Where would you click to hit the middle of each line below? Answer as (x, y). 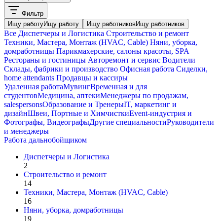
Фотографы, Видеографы (47, 122)
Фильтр (32, 13)
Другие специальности (128, 122)
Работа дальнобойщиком (45, 140)
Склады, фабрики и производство (61, 69)
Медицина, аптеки (69, 95)
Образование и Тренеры (83, 104)
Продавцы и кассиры (91, 77)
